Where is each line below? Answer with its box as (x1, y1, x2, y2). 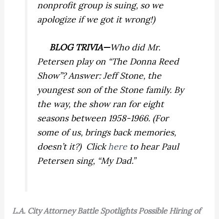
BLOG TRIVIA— (37, 42, 110, 53)
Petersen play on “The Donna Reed (37, 56, 179, 67)
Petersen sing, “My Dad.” (37, 155, 136, 167)
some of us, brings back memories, (37, 127, 176, 138)
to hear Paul (127, 141, 179, 153)
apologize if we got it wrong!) (37, 14, 155, 25)
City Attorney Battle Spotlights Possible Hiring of (25, 205, 200, 216)
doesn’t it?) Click (37, 141, 109, 153)
